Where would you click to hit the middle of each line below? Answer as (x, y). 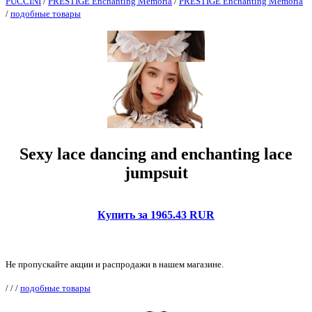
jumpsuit (156, 172)
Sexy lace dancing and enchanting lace (156, 154)
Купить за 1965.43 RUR (156, 214)
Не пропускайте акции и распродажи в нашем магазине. (115, 264)
